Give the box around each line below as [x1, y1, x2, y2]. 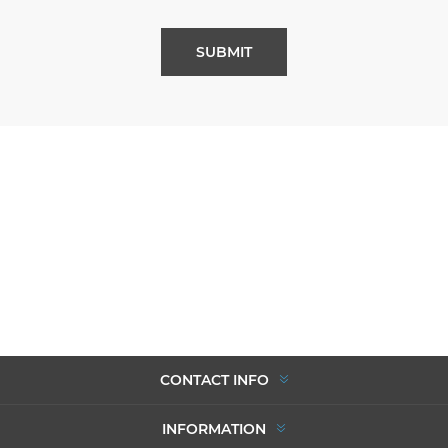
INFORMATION [162, 419, 266, 438]
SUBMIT [195, 42, 252, 61]
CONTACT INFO [159, 370, 269, 389]
